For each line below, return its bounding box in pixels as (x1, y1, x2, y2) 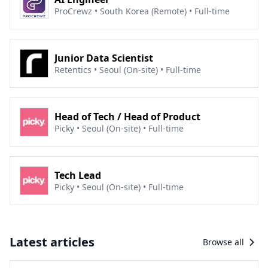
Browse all (203, 236, 244, 248)
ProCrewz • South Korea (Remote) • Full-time (54, 5, 230, 17)
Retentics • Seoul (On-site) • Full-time (54, 64, 201, 75)
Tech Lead (54, 169, 101, 182)
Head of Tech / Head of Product (54, 110, 200, 123)
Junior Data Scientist (54, 51, 153, 65)
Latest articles (10, 234, 95, 250)
